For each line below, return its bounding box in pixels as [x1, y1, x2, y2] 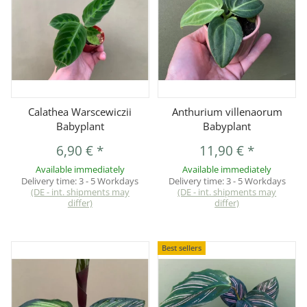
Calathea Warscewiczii [28, 105, 132, 119]
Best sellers [162, 243, 202, 254]
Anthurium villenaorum [171, 105, 282, 119]
